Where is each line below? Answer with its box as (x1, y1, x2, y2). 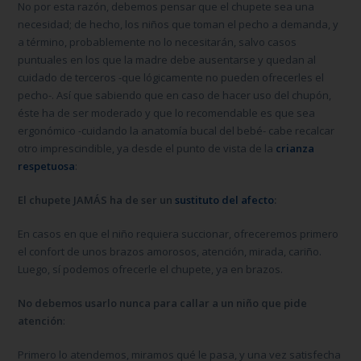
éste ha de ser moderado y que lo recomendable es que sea (18, 105, 316, 120)
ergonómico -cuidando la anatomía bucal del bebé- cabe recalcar (18, 122, 335, 138)
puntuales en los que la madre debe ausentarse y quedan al (18, 52, 317, 67)
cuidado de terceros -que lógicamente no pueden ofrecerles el (18, 69, 325, 85)
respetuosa (18, 158, 76, 173)
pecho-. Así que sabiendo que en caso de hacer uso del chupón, (18, 87, 332, 102)
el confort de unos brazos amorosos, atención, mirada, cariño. (18, 243, 322, 259)
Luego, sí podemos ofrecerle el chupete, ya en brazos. (18, 261, 284, 276)
